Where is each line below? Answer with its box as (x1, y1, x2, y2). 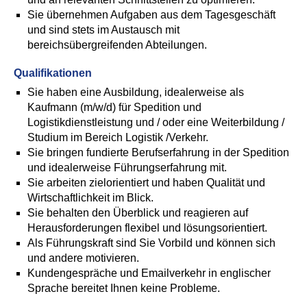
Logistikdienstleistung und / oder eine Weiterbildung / (27, 116, 284, 128)
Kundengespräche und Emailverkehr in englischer (27, 267, 271, 279)
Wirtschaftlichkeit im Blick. (27, 192, 153, 204)
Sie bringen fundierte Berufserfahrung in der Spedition (27, 147, 289, 158)
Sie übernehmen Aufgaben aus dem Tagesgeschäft (27, 9, 275, 21)
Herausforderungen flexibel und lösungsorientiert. (27, 222, 267, 234)
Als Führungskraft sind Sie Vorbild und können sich (27, 237, 275, 249)
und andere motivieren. (27, 252, 139, 264)
